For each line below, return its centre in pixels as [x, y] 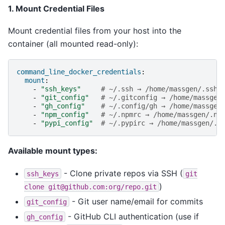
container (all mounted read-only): [73, 43]
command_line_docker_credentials [79, 72]
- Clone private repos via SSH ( [122, 173]
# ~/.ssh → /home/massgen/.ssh [159, 89]
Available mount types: [53, 151]
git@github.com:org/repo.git [102, 187]
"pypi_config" [67, 123]
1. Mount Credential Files [56, 8]
